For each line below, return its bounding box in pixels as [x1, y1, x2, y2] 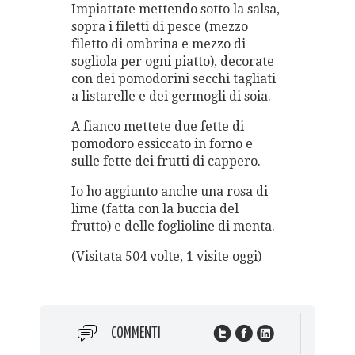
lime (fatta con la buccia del [71, 201, 239, 217]
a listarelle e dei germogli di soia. [71, 89, 271, 105]
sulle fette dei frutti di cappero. [71, 154, 261, 170]
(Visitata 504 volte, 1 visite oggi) [71, 249, 261, 265]
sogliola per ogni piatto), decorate [71, 54, 274, 70]
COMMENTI [111, 326, 161, 341]
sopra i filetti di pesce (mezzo [71, 19, 248, 35]
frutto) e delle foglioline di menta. [71, 219, 275, 235]
